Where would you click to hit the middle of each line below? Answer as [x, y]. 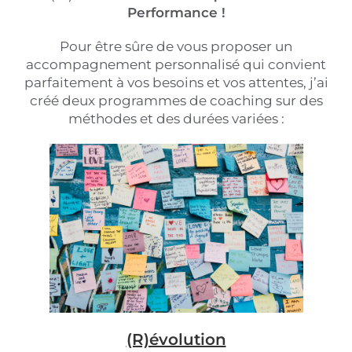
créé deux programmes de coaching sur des [176, 101]
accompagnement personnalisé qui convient [176, 64]
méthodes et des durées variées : [176, 119]
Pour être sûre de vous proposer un [176, 46]
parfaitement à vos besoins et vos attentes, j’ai [176, 82]
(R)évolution [176, 339]
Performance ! [176, 13]
